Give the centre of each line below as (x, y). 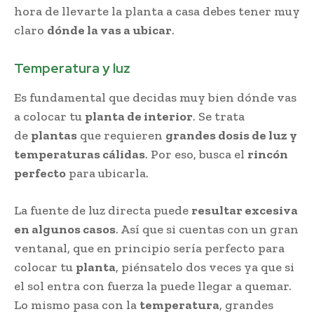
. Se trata (219, 116)
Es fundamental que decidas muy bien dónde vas (155, 97)
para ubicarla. (107, 173)
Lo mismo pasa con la (77, 305)
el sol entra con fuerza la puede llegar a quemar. (153, 286)
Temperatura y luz (72, 68)
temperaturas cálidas (80, 154)
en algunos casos (65, 229)
